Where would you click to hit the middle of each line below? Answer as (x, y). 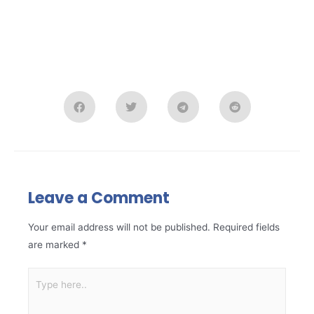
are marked (55, 244)
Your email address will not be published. (119, 227)
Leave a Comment (99, 198)
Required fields (246, 227)
